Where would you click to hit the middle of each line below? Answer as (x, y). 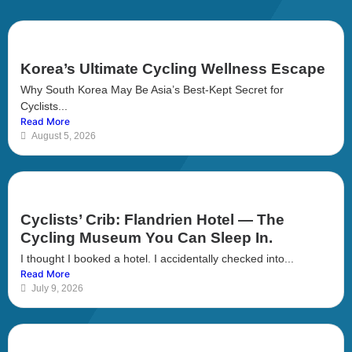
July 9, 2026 (57, 288)
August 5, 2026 (64, 136)
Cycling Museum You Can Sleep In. (147, 237)
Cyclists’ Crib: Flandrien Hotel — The (152, 219)
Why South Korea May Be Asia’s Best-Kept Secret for (152, 89)
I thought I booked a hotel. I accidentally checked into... (157, 258)
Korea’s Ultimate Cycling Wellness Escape (173, 68)
